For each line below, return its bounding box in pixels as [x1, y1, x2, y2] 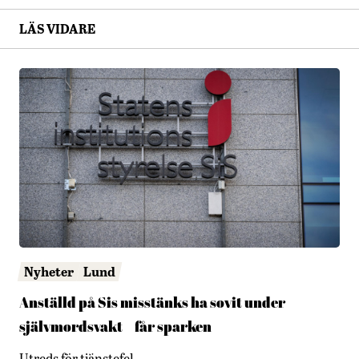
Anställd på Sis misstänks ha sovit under [19, 292, 285, 314]
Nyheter [24, 262, 74, 281]
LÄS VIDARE [19, 18, 95, 38]
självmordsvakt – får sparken [19, 317, 212, 338]
